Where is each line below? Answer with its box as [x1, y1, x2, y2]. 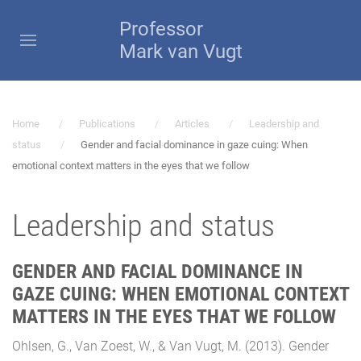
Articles [175, 118, 210, 130]
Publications [79, 118, 135, 130]
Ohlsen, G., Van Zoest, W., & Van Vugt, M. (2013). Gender [12, 338, 329, 354]
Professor [118, 18, 203, 40]
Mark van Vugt [118, 40, 243, 63]
